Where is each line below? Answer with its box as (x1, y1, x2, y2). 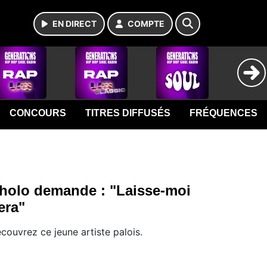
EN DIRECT (52, 18, 97, 29)
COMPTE (128, 18, 164, 29)
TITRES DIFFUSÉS (85, 108, 171, 118)
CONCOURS (10, 108, 67, 118)
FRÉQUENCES (190, 108, 258, 118)
